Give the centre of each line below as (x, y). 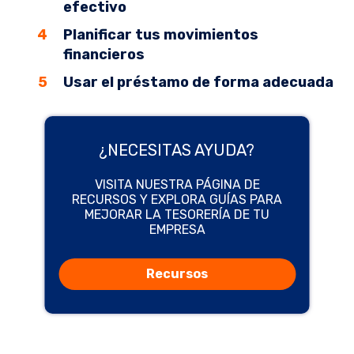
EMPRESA (177, 229)
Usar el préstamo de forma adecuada (198, 83)
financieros (104, 55)
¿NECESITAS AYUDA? (177, 150)
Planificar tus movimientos (161, 35)
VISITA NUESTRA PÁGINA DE (177, 184)
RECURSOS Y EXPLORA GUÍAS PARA (177, 199)
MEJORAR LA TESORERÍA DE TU (177, 214)
